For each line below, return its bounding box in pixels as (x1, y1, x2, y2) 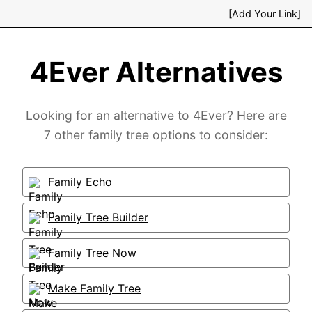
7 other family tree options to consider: (44, 127, 268, 142)
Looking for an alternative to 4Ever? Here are (25, 108, 287, 123)
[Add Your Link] (228, 8, 301, 19)
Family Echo (48, 175, 112, 189)
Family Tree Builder (48, 210, 148, 224)
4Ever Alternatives (29, 55, 283, 89)
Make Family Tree (48, 281, 141, 295)
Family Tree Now (48, 246, 136, 260)
